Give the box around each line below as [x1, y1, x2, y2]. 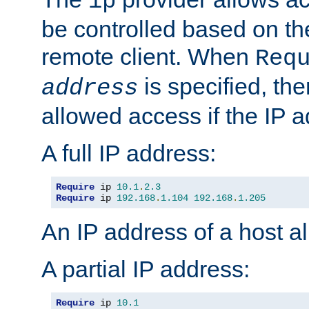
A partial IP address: [41, 256, 250, 283]
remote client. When [41, 43, 255, 70]
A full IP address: [41, 140, 216, 167]
